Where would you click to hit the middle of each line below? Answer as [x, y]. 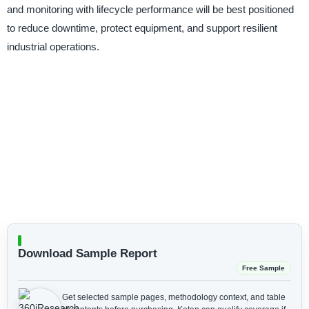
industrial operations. [53, 47]
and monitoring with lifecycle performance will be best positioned [150, 10]
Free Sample [264, 268]
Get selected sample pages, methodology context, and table [173, 297]
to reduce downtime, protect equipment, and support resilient [142, 28]
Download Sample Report [87, 253]
